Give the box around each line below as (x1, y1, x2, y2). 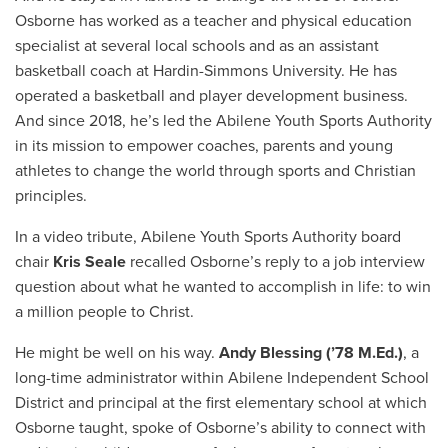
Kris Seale (53, 251, 126, 272)
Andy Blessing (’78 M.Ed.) (219, 342, 403, 363)
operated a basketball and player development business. (15, 85, 408, 106)
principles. (15, 185, 87, 206)
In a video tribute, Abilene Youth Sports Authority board (15, 226, 401, 247)
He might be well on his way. (15, 342, 219, 363)
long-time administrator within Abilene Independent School (15, 367, 429, 388)
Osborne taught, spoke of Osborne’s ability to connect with (15, 417, 426, 438)
